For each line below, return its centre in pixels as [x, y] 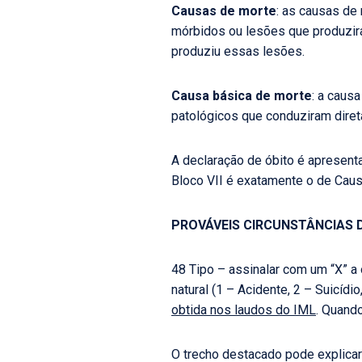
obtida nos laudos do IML [244, 310]
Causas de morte [224, 11]
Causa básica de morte [242, 96]
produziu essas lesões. [238, 51]
